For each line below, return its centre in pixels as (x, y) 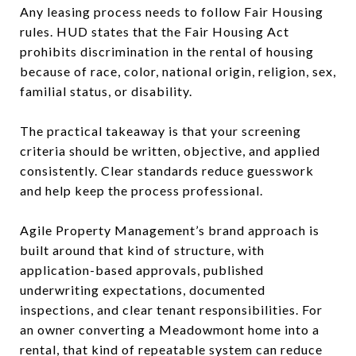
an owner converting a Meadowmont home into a (170, 329)
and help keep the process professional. (141, 190)
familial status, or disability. (106, 91)
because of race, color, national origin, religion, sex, (178, 71)
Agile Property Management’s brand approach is (170, 230)
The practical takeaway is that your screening (161, 130)
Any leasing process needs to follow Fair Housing (172, 11)
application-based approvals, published (142, 269)
